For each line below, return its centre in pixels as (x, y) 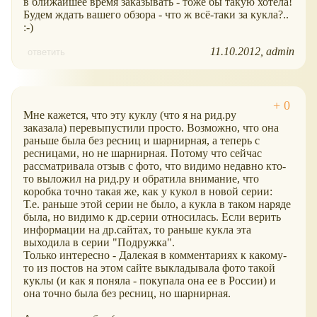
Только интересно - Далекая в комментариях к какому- (155, 255)
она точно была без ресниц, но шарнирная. (127, 294)
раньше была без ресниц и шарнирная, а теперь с (142, 141)
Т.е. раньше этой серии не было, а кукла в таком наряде (157, 204)
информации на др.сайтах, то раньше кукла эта (137, 230)
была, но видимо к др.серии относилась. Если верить (152, 217)
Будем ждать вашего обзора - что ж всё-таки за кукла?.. (156, 15)
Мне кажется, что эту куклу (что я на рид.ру (130, 115)
